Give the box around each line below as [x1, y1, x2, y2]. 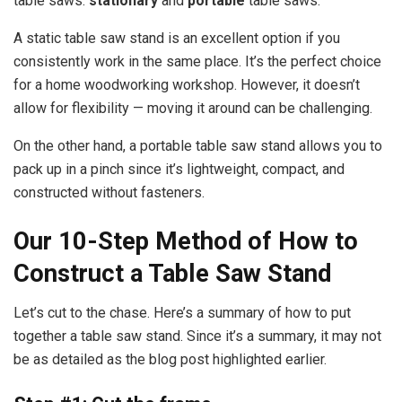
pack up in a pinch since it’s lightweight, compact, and [13, 161, 345, 179]
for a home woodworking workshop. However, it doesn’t [13, 76, 360, 94]
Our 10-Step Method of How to [13, 226, 358, 256]
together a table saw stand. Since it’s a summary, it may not [13, 328, 381, 345]
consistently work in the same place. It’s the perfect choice [13, 53, 381, 71]
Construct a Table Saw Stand [13, 258, 331, 288]
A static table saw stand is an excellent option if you [13, 30, 340, 48]
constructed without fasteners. [13, 184, 205, 202]
